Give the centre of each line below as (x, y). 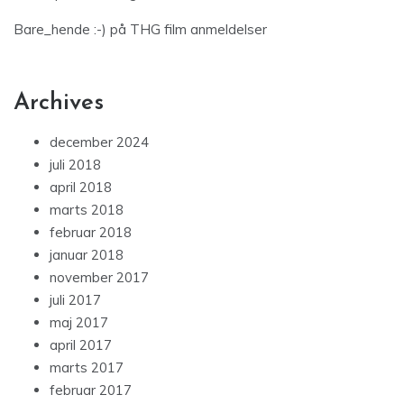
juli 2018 (75, 165)
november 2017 (99, 278)
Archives (59, 104)
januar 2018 (87, 255)
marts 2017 (87, 368)
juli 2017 (75, 300)
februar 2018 (91, 233)
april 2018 (81, 188)
